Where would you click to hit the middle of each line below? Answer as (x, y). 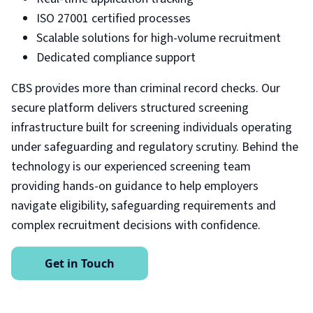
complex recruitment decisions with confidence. (136, 226)
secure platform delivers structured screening (130, 108)
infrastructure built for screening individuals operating (152, 128)
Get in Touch (80, 264)
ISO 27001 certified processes (114, 19)
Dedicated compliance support (116, 58)
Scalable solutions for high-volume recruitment (159, 38)
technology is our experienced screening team (131, 167)
